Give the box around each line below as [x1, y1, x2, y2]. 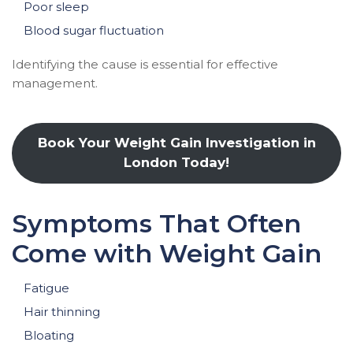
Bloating [24, 327, 74, 343]
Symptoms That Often [12, 207, 301, 239]
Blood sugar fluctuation [24, 23, 164, 38]
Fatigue [24, 280, 69, 295]
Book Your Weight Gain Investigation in [37, 135, 316, 151]
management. [12, 76, 98, 91]
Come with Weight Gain [12, 237, 321, 269]
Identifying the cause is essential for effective [12, 57, 278, 72]
